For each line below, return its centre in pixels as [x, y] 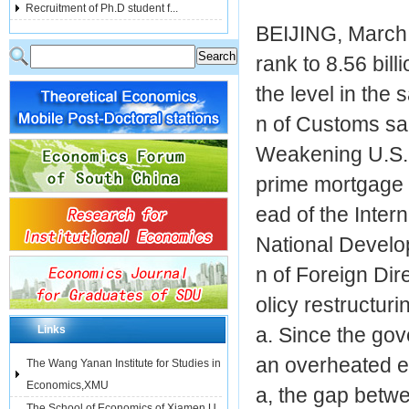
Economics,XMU [68, 385]
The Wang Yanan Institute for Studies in [124, 363]
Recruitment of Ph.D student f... [102, 8]
